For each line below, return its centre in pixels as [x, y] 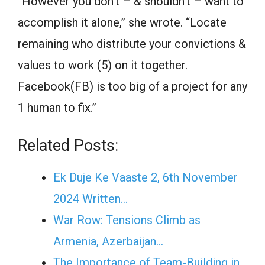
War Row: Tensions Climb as [127, 220]
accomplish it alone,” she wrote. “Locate [122, 22]
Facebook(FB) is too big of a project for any [132, 86]
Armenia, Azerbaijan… [108, 241]
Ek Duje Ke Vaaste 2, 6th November [146, 177]
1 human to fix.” [57, 108]
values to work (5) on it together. [103, 65]
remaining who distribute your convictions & [132, 44]
